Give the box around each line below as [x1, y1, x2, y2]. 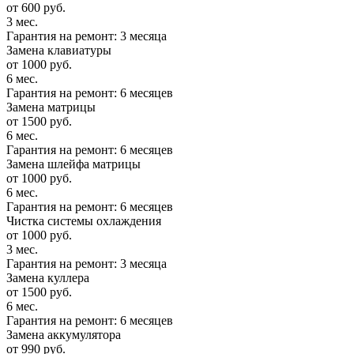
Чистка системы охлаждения [6, 214, 161, 228]
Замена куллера [6, 271, 89, 285]
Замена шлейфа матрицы [6, 157, 141, 171]
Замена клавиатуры [6, 43, 111, 58]
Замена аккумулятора [6, 328, 121, 342]
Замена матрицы [6, 100, 96, 115]
